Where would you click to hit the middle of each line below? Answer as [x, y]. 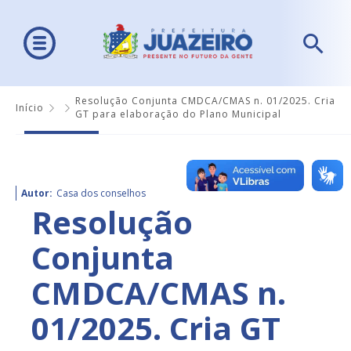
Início [30, 107]
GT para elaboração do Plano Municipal [178, 114]
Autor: [37, 194]
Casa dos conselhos [101, 194]
